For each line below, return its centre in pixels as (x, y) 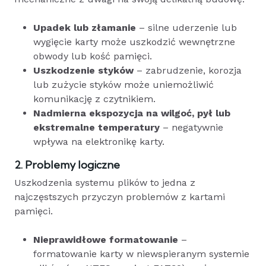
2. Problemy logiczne (67, 164)
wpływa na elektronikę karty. (99, 141)
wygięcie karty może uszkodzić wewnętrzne (134, 42)
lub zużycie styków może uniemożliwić (123, 84)
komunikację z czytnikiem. (94, 99)
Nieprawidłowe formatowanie (106, 239)
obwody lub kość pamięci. (93, 56)
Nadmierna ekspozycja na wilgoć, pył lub (132, 113)
